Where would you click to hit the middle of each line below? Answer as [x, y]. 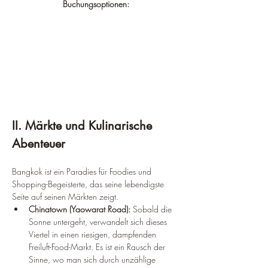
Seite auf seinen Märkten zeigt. [65, 197]
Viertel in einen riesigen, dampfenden [94, 234]
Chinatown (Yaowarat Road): [80, 209]
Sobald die [152, 209]
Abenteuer [39, 144]
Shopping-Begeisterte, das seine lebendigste [89, 184]
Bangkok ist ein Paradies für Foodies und [83, 172]
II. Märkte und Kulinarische [84, 126]
